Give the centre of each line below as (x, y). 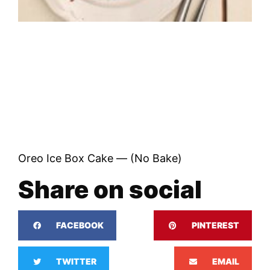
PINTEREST (215, 225)
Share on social (110, 190)
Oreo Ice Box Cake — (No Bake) (100, 159)
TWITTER (76, 262)
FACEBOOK (80, 225)
